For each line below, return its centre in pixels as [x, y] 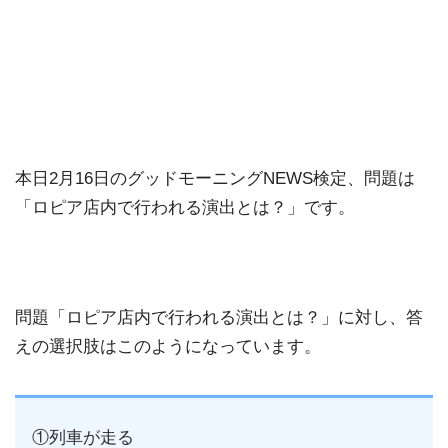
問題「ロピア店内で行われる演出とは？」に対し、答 [219, 317]
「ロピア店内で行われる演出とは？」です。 [185, 208]
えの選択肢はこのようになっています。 [168, 346]
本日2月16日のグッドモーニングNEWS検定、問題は [215, 179]
